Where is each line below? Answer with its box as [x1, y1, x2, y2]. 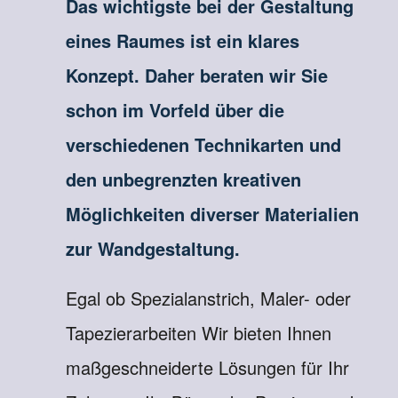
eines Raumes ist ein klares [65, 28, 299, 53]
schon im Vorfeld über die [65, 97, 284, 123]
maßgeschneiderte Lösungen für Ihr [65, 354, 349, 380]
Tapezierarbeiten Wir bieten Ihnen [65, 320, 331, 346]
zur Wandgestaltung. [65, 235, 240, 261]
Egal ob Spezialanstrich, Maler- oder [65, 285, 351, 311]
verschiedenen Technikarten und [65, 131, 341, 157]
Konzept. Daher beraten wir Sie [65, 62, 328, 88]
